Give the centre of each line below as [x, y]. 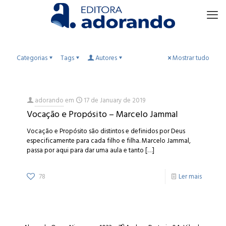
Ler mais [190, 177]
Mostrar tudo [191, 58]
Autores [106, 58]
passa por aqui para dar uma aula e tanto [85, 150]
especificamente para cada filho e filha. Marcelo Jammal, [109, 141]
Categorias [32, 58]
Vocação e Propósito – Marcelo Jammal [102, 114]
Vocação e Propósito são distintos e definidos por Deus [106, 131]
